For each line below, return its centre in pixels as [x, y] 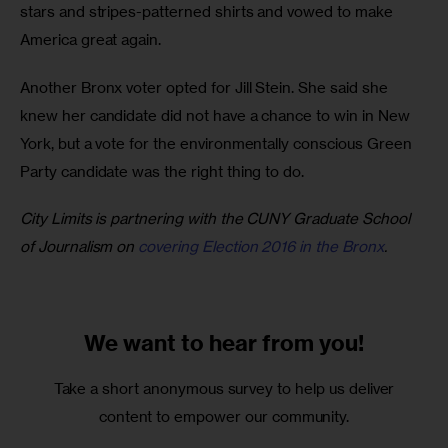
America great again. [91, 40]
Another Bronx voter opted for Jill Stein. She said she [206, 87]
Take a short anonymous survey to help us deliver [224, 389]
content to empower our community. [224, 417]
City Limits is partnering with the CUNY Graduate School [217, 219]
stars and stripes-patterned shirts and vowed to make [208, 12]
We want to [146, 342]
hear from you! [286, 342]
